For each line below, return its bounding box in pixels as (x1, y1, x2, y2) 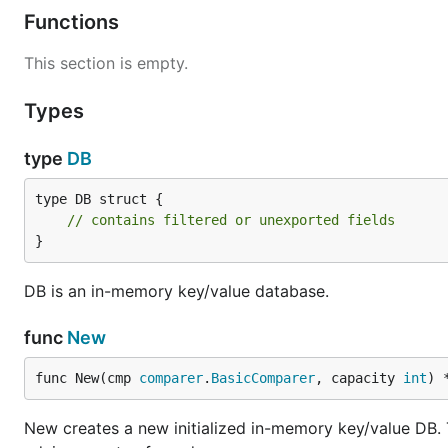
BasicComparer (211, 370, 315, 386)
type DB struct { (35, 191, 163, 207)
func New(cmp (35, 370, 139, 386)
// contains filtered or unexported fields (67, 212, 395, 228)
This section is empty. (24, 53, 188, 73)
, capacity (315, 370, 403, 386)
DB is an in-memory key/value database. (24, 281, 329, 301)
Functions (24, 10, 124, 34)
